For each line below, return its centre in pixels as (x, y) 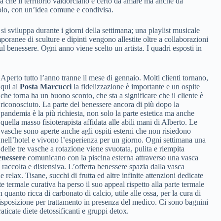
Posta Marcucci (46, 87)
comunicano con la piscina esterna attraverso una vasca (112, 158)
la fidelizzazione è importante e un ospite (136, 87)
